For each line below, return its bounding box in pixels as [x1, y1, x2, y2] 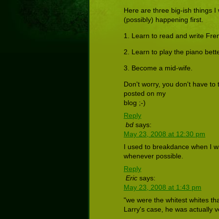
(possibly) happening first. [124, 15, 203, 23]
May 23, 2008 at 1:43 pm [124, 183, 201, 191]
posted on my [124, 89, 166, 97]
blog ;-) [124, 98, 146, 107]
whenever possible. [124, 152, 183, 160]
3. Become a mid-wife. [124, 64, 193, 72]
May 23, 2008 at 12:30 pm [124, 130, 205, 138]
